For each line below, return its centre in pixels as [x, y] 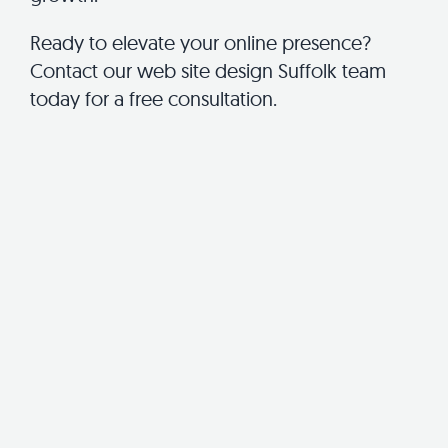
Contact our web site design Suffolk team [208, 70]
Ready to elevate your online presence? [200, 42]
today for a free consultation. [153, 98]
